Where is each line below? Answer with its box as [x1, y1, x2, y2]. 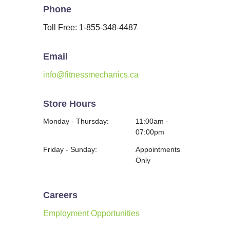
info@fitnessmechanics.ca [43, 70, 139, 79]
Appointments [136, 145, 180, 154]
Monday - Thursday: [43, 117, 109, 125]
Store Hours [43, 99, 96, 109]
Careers [43, 190, 78, 200]
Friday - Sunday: [43, 145, 97, 154]
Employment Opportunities [43, 209, 140, 218]
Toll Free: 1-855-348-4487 [43, 23, 138, 32]
